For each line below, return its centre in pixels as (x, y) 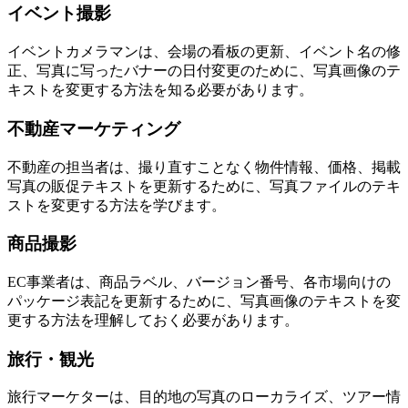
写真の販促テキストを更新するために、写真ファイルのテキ (204, 186)
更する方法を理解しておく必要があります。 (153, 320)
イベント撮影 (59, 14)
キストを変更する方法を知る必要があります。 (160, 90)
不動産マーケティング (94, 128)
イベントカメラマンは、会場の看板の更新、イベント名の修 (204, 52)
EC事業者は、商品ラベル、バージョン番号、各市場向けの (199, 281)
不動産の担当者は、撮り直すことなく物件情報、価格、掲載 (204, 167)
